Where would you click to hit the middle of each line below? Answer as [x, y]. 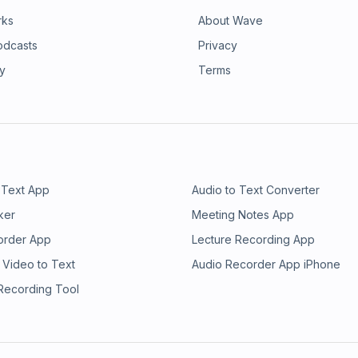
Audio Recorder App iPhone [266, 264]
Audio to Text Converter [256, 190]
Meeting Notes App [243, 215]
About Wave [231, 20]
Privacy [218, 45]
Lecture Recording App [253, 239]
